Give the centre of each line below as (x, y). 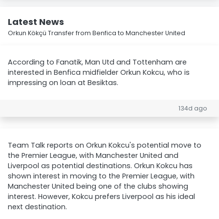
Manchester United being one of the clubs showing (98, 186)
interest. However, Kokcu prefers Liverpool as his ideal (101, 197)
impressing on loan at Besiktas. (63, 83)
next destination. (37, 207)
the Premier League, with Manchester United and (93, 155)
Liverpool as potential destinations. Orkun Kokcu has (100, 166)
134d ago (193, 108)
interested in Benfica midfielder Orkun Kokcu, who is (99, 72)
